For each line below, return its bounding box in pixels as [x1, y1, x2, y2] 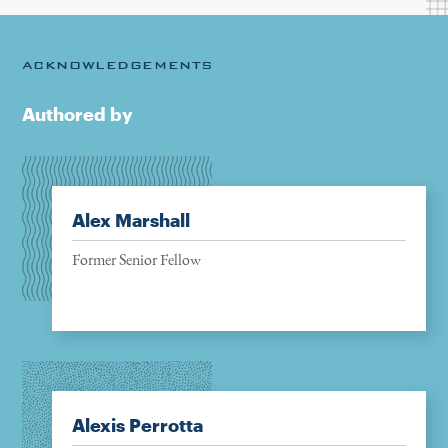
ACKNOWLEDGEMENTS [21, 58, 213, 73]
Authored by [21, 103, 133, 126]
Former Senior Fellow [71, 249, 201, 271]
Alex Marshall [71, 209, 190, 232]
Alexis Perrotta [71, 414, 203, 437]
